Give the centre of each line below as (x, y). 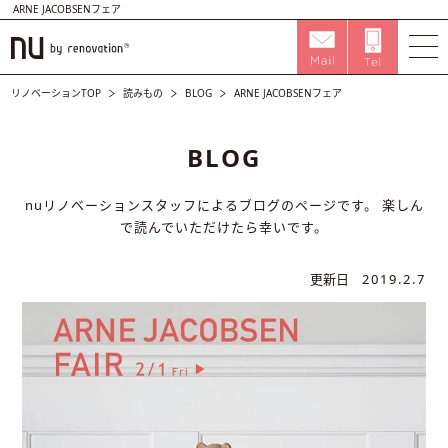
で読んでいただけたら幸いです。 (224, 227)
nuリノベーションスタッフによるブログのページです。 (201, 205)
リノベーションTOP (56, 93)
